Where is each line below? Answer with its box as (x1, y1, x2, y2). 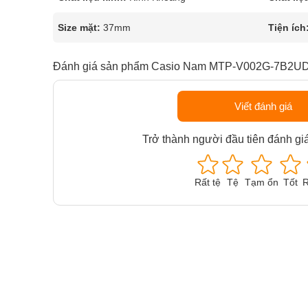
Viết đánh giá (234, 100, 292, 112)
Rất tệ (195, 177, 221, 188)
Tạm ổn (245, 177, 279, 188)
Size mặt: (58, 22, 100, 33)
